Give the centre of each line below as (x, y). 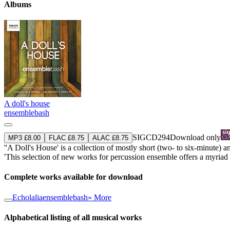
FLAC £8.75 (66, 138)
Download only (195, 137)
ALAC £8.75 (110, 138)
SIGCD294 (151, 137)
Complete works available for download (73, 177)
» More (100, 197)
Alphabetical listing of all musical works (73, 217)
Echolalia (27, 197)
